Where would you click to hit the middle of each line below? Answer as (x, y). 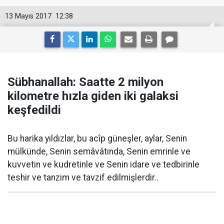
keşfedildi (34, 110)
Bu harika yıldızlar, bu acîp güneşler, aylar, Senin (97, 138)
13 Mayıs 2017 (28, 16)
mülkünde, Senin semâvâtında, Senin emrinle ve (99, 151)
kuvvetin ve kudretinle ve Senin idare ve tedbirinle (103, 164)
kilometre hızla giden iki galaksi (93, 96)
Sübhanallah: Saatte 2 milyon (85, 82)
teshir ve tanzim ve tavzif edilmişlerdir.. (83, 177)
